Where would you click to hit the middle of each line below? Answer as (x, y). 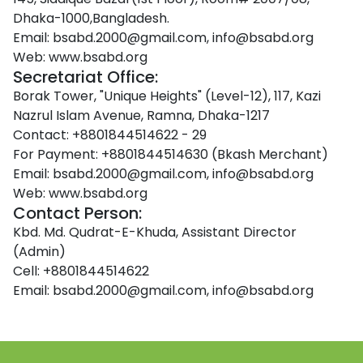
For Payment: (57, 154)
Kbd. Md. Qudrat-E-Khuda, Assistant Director (155, 232)
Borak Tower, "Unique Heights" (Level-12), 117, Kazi (167, 96)
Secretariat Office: (85, 77)
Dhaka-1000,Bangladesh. (91, 18)
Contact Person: (77, 213)
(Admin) (39, 252)
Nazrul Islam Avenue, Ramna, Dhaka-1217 (141, 115)
